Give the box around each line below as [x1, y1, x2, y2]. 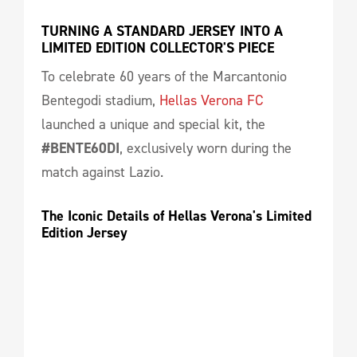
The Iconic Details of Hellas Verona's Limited [41, 206, 312, 226]
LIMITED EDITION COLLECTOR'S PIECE [41, 38, 274, 57]
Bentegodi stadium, [41, 91, 159, 110]
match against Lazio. [41, 163, 163, 182]
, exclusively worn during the [120, 139, 292, 158]
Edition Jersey [41, 223, 127, 242]
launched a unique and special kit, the [41, 115, 265, 134]
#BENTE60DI [41, 139, 120, 158]
